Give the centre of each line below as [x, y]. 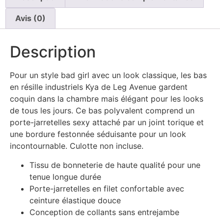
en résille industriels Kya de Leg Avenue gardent [99, 87]
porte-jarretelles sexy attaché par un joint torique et [107, 123]
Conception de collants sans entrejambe [104, 212]
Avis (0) [31, 18]
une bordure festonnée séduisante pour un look [98, 134]
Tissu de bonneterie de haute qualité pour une [115, 165]
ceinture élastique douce [75, 200]
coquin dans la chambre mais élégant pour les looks [107, 99]
